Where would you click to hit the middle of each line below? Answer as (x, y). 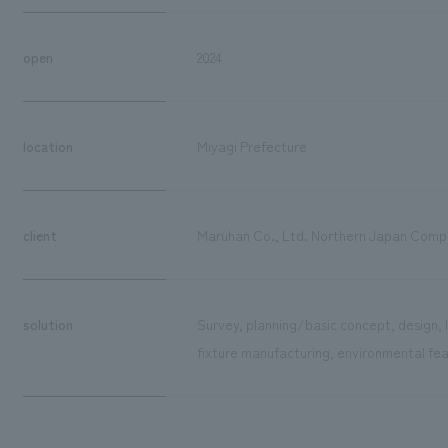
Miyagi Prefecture (251, 145)
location (47, 145)
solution (47, 323)
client (39, 234)
